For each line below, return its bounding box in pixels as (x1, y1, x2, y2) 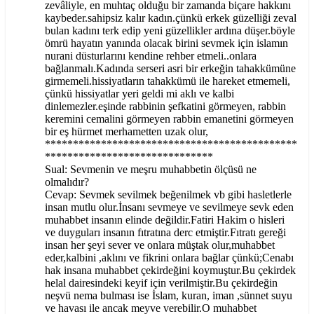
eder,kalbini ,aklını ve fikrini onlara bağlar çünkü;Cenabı (45, 252, 294, 264)
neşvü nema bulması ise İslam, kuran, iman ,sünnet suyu (45, 289, 292, 302)
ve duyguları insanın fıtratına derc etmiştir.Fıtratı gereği (45, 226, 286, 239)
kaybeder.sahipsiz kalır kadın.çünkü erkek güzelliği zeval (45, 12, 296, 25)
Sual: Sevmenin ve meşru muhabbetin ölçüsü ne (45, 163, 257, 176)
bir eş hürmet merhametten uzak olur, (45, 125, 208, 138)
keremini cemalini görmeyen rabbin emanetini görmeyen (45, 113, 294, 125)
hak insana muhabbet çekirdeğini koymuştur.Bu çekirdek (45, 264, 296, 277)
